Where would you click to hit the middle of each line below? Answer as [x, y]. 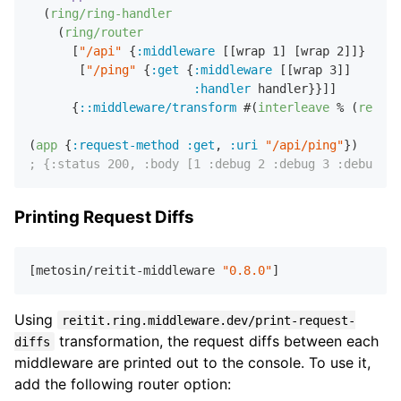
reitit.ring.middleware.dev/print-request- [209, 320]
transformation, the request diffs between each [217, 341]
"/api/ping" [304, 145]
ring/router [104, 33]
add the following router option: [123, 384]
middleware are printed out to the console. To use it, [192, 362]
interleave [294, 108]
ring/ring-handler [111, 14]
